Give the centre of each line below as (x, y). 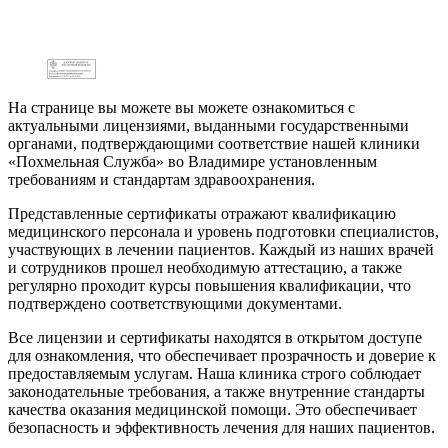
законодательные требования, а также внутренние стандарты (216, 391)
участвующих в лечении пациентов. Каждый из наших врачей (221, 249)
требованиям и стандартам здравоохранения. (161, 179)
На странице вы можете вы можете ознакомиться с (181, 107)
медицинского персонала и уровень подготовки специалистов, (223, 231)
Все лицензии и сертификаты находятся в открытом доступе (215, 337)
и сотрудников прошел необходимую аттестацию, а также (205, 267)
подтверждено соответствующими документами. (175, 303)
